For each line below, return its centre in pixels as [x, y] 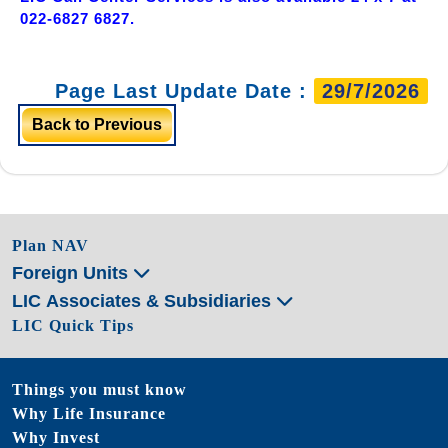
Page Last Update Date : [184, 90]
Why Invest [56, 437]
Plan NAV [50, 245]
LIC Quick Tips [73, 325]
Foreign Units [72, 272]
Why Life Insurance [89, 413]
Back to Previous [97, 124]
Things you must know [99, 389]
